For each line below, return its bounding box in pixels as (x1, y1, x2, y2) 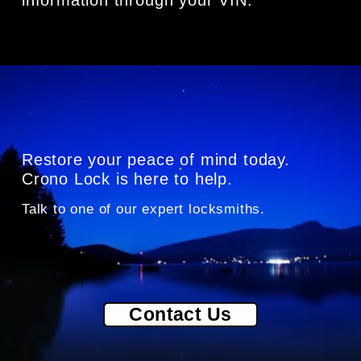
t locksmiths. (179, 200, 266, 217)
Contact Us (129, 303, 232, 325)
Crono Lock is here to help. (21, 169, 233, 188)
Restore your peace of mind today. (21, 150, 290, 168)
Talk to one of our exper (21, 200, 180, 217)
